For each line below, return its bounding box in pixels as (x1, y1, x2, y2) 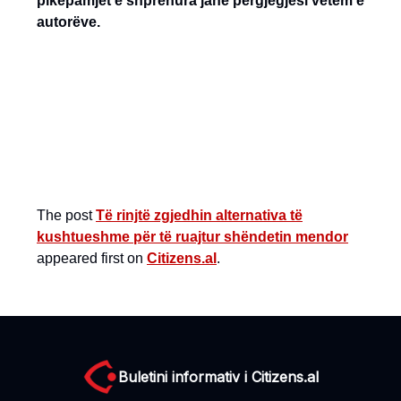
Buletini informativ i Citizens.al (118, 368, 319, 386)
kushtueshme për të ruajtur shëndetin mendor (37, 228, 348, 244)
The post (37, 207, 96, 223)
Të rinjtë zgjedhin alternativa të (96, 207, 303, 223)
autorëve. (37, 13, 100, 30)
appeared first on (37, 250, 147, 266)
